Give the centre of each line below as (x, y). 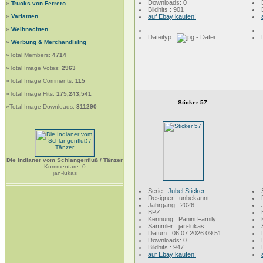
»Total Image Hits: (30, 94)
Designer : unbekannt (178, 198)
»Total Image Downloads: (40, 107)
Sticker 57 (192, 102)
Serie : (158, 191)
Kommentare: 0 (65, 166)
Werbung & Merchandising (49, 42)
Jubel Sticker (186, 191)
